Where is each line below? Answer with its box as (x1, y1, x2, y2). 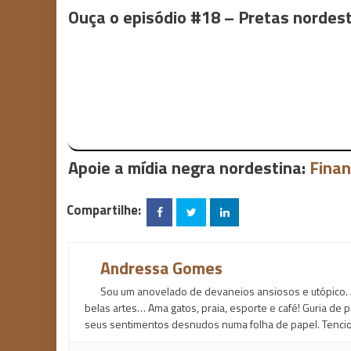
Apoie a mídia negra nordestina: (68, 154, 309, 181)
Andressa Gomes (100, 255, 223, 280)
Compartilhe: (66, 200, 141, 221)
